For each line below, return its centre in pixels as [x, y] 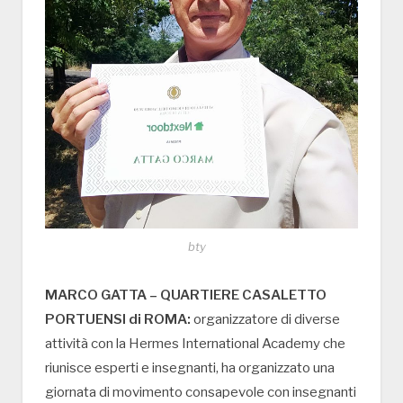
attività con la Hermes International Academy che [195, 344]
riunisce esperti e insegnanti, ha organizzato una [190, 368]
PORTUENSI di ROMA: [118, 320]
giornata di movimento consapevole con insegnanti [201, 393]
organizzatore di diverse [265, 320]
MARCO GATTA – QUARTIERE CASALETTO [186, 296]
